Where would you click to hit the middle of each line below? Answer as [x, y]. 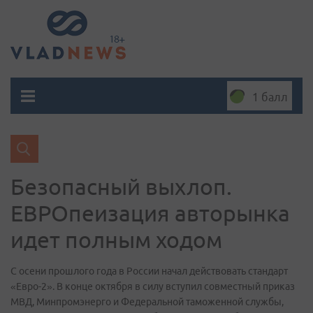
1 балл [270, 97]
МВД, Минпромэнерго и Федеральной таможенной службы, [147, 302]
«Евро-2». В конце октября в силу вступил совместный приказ [153, 286]
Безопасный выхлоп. [121, 187]
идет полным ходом [116, 240]
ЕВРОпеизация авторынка [150, 213]
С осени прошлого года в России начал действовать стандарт [149, 271]
